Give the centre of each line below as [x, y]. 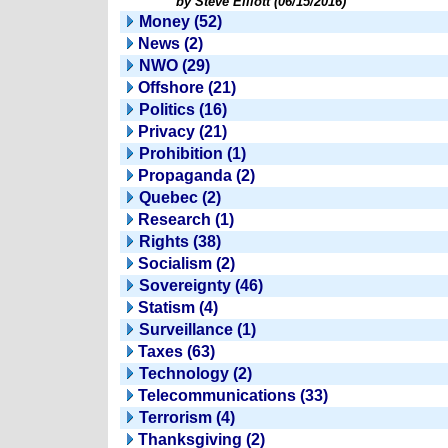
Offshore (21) [187, 87]
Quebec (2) [180, 197]
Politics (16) [183, 109]
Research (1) [186, 219]
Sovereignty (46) [201, 285]
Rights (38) [180, 241]
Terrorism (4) [187, 417]
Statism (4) [178, 307]
